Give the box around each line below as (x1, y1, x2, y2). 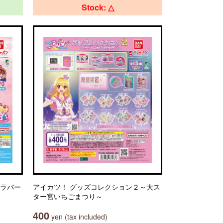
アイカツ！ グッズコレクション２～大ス (33, 182, 160, 192)
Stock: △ (81, 1, 114, 13)
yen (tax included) (49, 212, 108, 222)
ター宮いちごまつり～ (33, 191, 103, 201)
